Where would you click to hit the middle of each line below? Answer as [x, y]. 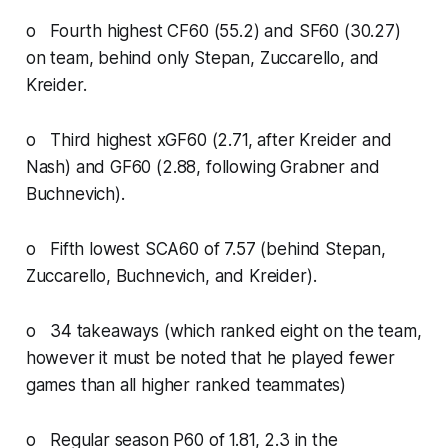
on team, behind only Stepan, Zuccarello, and [202, 57]
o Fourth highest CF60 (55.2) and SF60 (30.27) [213, 30]
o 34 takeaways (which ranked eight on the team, [223, 330]
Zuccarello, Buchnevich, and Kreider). [171, 275]
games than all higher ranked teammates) [186, 384]
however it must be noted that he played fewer [210, 357]
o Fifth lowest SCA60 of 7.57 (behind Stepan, [205, 248]
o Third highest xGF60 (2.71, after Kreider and [208, 139]
